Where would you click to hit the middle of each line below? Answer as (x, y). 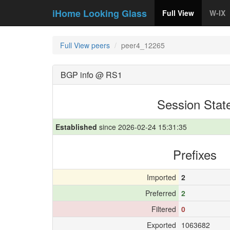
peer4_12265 (143, 45)
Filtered (164, 209)
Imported (161, 177)
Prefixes (195, 154)
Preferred (161, 193)
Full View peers (85, 45)
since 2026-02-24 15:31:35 (142, 127)
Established (76, 127)
